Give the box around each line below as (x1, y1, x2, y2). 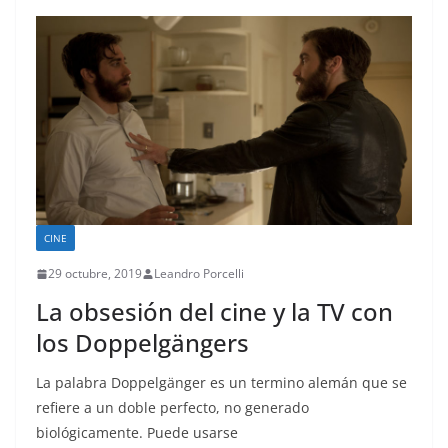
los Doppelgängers (36, 326, 249, 360)
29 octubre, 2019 (48, 265, 142, 283)
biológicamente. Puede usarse (36, 423, 238, 443)
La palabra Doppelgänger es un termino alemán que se (36, 373, 407, 393)
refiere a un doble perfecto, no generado (36, 398, 309, 418)
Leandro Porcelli (154, 265, 244, 283)
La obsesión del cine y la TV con (36, 295, 393, 329)
